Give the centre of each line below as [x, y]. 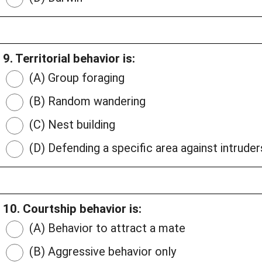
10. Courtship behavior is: [72, 209]
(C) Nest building [71, 125]
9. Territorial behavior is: [69, 59]
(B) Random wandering [86, 101]
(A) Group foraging [75, 78]
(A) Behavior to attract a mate [106, 228]
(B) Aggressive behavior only [101, 252]
